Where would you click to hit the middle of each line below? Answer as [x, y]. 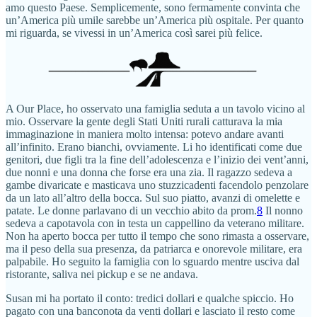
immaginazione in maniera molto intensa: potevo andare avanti [145, 134]
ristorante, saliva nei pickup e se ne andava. [102, 275]
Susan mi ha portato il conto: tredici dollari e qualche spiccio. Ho [150, 299]
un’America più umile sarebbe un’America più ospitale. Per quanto [155, 21]
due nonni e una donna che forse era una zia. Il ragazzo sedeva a [149, 173]
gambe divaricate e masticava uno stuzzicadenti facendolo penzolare [157, 185]
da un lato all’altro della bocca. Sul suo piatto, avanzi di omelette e [153, 198]
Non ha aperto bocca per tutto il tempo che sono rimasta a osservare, [157, 236]
